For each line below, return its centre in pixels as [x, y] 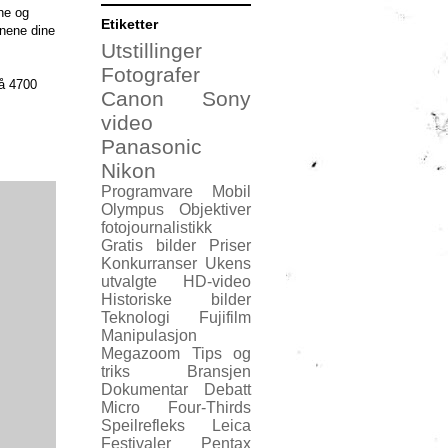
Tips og [221, 353]
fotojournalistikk [156, 227]
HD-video [217, 281]
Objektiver [215, 209]
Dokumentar [144, 389]
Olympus [132, 209]
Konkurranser [149, 263]
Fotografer [150, 74]
